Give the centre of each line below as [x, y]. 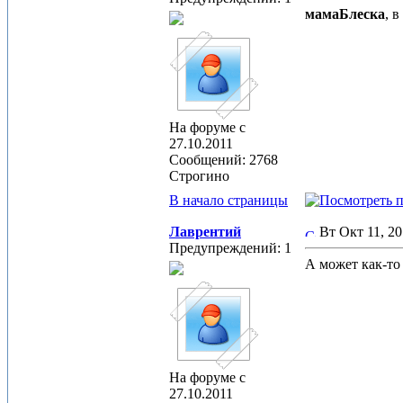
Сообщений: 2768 [224, 160]
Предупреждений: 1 [230, 248]
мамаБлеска [345, 14]
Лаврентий [205, 232]
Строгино [199, 176]
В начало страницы [228, 200]
